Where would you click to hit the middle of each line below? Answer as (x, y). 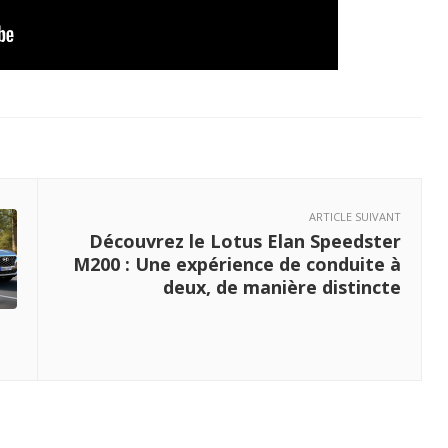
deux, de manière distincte (282, 287)
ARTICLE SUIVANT (355, 217)
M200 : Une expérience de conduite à (237, 264)
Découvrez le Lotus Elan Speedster (245, 241)
